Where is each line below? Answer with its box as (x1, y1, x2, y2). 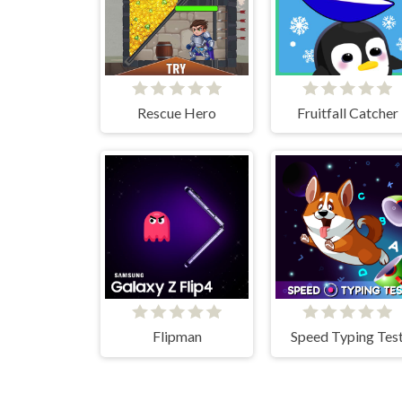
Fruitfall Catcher (296, 103, 398, 121)
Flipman (152, 328, 202, 345)
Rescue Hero (137, 103, 216, 121)
